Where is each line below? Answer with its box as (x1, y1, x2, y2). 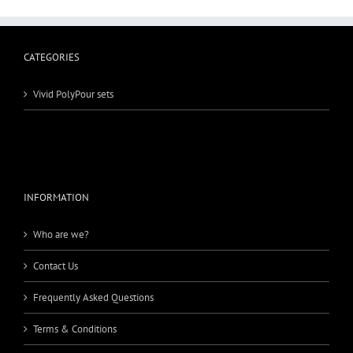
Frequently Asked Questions (33, 290, 154, 304)
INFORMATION (24, 190, 89, 204)
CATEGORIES (24, 50, 80, 64)
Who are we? (33, 227, 89, 241)
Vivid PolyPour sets (33, 87, 113, 101)
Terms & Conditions (33, 321, 117, 336)
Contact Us (33, 258, 78, 273)
